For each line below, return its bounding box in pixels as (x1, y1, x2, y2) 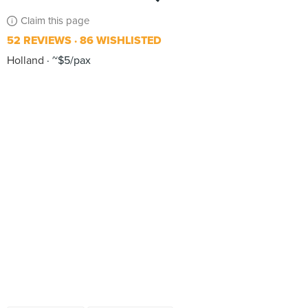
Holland (7, 54, 44, 67)
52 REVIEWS (7, 34, 71, 47)
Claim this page (21, 14, 89, 27)
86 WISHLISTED (77, 34, 162, 47)
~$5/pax (49, 54, 91, 67)
